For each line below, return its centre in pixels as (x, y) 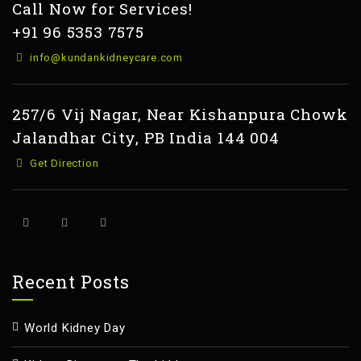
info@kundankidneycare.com (105, 57)
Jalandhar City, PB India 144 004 (146, 137)
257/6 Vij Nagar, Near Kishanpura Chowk (180, 114)
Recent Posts (71, 281)
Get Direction (63, 163)
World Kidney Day (75, 328)
